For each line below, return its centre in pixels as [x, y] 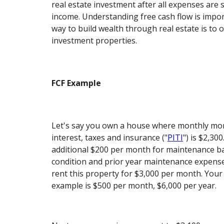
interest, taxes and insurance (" [110, 138]
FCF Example [76, 83]
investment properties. [94, 40]
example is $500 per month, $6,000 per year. [134, 186]
